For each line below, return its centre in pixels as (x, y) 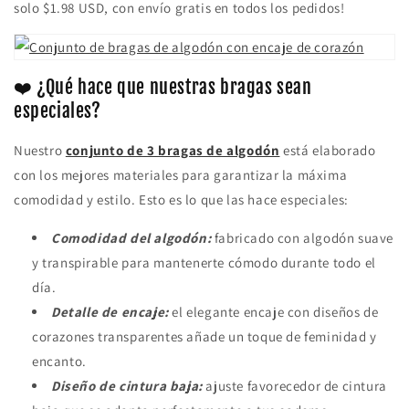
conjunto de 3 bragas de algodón (173, 151)
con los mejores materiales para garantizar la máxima (181, 175)
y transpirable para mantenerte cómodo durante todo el (204, 263)
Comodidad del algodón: (131, 238)
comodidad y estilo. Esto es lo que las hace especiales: (182, 200)
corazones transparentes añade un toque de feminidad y (204, 337)
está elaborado (328, 151)
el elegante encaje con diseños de (273, 312)
